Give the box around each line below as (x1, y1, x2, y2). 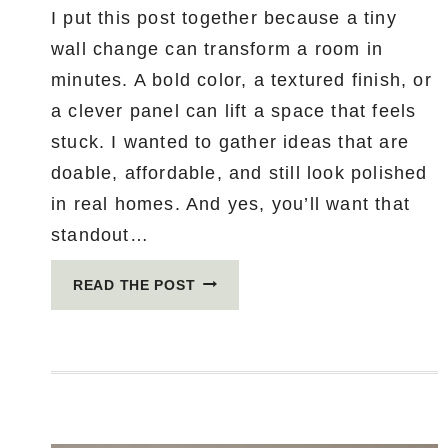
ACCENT (194, 296, 257, 313)
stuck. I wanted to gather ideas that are (51, 131, 410, 152)
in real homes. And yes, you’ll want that (51, 193, 411, 214)
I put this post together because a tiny (51, 7, 397, 28)
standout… (51, 224, 149, 245)
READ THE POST (73, 276, 196, 293)
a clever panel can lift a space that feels (51, 100, 417, 121)
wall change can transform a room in (51, 38, 384, 59)
